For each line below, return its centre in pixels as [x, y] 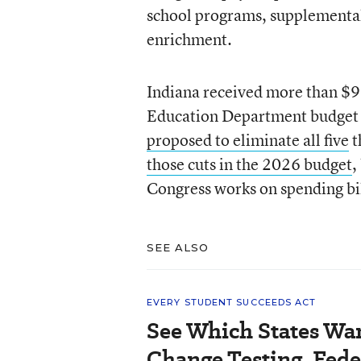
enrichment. [189, 39]
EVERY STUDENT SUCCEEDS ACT [231, 302]
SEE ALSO [178, 247]
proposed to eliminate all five [247, 139]
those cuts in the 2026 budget [249, 164]
